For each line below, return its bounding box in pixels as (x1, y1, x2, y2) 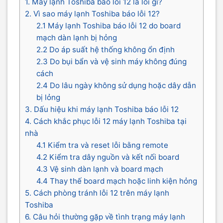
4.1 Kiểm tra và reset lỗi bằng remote (36, 140, 168, 150)
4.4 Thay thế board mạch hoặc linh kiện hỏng (36, 176, 197, 186)
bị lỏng (36, 93, 60, 103)
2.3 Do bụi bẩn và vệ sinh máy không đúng (36, 57, 187, 67)
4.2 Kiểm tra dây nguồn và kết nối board (36, 152, 179, 162)
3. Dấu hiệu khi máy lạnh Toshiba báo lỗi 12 (25, 105, 179, 114)
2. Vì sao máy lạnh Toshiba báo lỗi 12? (25, 9, 160, 19)
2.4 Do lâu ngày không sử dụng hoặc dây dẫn (36, 81, 196, 91)
